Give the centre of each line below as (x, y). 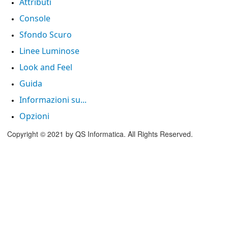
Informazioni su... (53, 99)
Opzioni (34, 116)
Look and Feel (46, 67)
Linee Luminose (49, 51)
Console (35, 18)
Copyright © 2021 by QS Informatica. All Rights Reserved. (100, 134)
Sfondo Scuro (46, 34)
